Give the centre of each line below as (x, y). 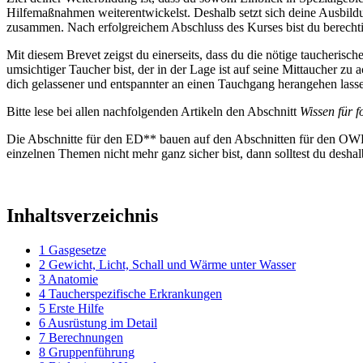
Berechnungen (86, 337)
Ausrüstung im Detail (102, 322)
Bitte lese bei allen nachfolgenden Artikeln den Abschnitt (153, 111)
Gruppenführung (92, 352)
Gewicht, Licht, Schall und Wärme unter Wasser (172, 264)
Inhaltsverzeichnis (82, 215)
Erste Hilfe (76, 308)
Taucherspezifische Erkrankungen (135, 293)
